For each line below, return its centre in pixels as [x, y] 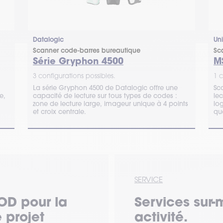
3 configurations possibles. [74, 76]
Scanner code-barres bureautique [87, 51]
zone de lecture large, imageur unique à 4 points [111, 104]
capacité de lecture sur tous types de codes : [105, 96]
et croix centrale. [59, 111]
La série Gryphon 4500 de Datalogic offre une [105, 88]
